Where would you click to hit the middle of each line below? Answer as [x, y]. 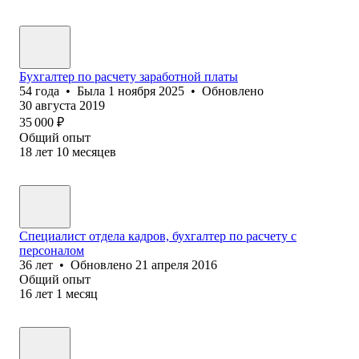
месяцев [94, 151]
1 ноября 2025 [146, 91]
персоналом [52, 250]
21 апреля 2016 [176, 264]
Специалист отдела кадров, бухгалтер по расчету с [158, 236]
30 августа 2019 [62, 105]
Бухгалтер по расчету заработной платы [129, 76]
